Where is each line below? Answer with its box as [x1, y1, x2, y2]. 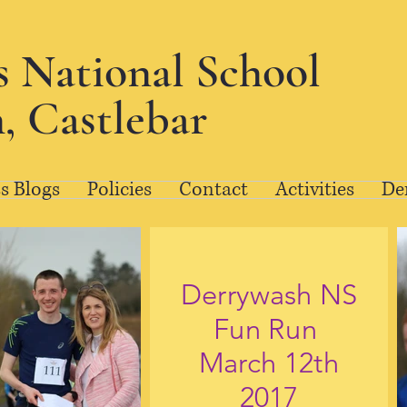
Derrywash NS [181, 278, 358, 313]
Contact [178, 176, 248, 203]
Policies [86, 176, 152, 203]
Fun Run [213, 312, 325, 346]
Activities [274, 176, 354, 203]
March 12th [199, 346, 340, 381]
